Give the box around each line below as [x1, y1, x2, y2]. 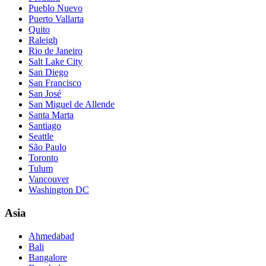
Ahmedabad [28, 230, 74, 241]
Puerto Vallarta [28, 14, 84, 24]
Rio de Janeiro [28, 46, 83, 56]
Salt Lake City [28, 56, 83, 67]
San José [28, 88, 61, 99]
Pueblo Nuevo [28, 3, 83, 14]
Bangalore [28, 252, 67, 262]
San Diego [28, 67, 68, 78]
